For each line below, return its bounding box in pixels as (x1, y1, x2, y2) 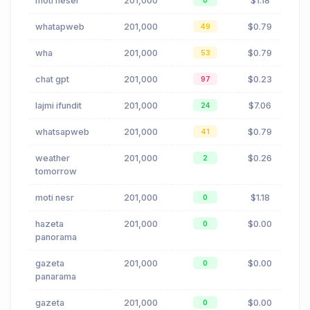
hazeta (35, 219, 64, 230)
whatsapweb (35, 127, 89, 138)
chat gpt (35, 74, 69, 85)
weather (35, 153, 70, 164)
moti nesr (35, 192, 74, 203)
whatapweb (35, 21, 84, 33)
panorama (35, 232, 77, 243)
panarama (35, 271, 76, 282)
